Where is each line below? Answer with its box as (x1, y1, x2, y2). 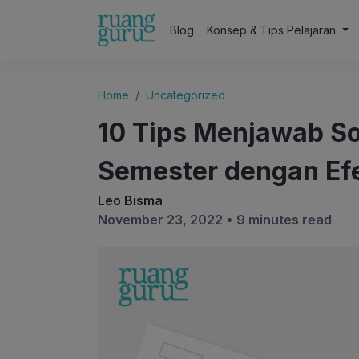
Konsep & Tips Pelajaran (207, 23, 340, 37)
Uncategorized (146, 88, 225, 102)
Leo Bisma (98, 192, 163, 208)
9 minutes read (236, 212, 332, 228)
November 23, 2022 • (98, 212, 236, 228)
